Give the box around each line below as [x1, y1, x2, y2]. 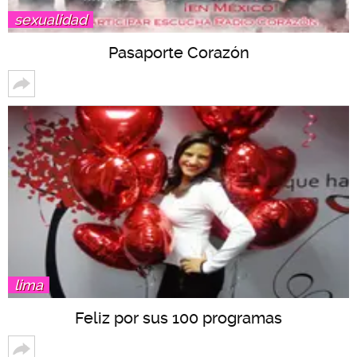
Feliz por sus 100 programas [75, 308, 282, 328]
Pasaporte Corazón [108, 43, 249, 63]
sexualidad [14, 11, 87, 29]
